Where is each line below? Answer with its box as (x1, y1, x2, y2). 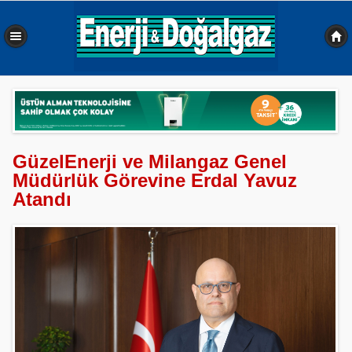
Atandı (13, 189, 71, 211)
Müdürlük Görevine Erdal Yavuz (13, 170, 297, 192)
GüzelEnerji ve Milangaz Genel (13, 151, 287, 173)
